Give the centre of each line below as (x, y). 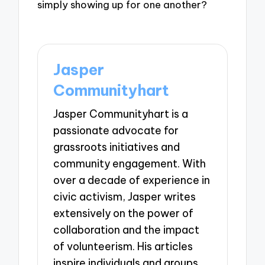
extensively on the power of (124, 214)
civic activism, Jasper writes (125, 197)
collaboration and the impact (127, 230)
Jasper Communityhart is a (121, 114)
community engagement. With (130, 164)
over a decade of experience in (132, 180)
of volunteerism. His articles (123, 247)
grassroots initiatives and (117, 147)
